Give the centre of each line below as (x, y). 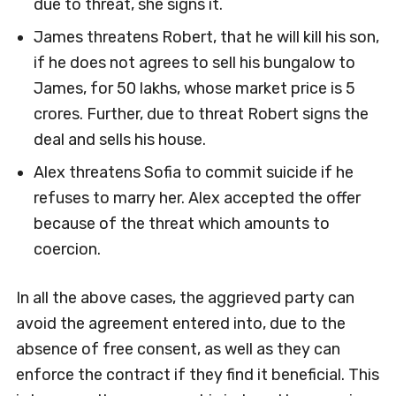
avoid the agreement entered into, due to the (180, 324)
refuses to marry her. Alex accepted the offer (197, 198)
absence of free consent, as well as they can (178, 349)
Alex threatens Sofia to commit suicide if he (193, 172)
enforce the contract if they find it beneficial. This (197, 375)
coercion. (67, 249)
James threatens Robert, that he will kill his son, (206, 37)
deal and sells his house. (119, 140)
